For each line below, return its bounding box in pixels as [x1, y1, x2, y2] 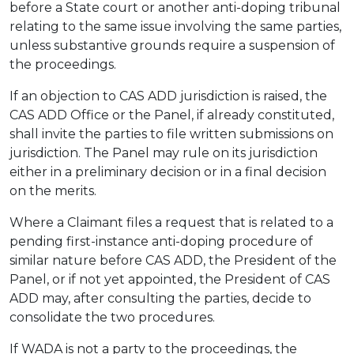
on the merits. [9, 183, 96, 198]
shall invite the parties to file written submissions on [9, 126, 333, 141]
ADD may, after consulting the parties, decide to [9, 291, 311, 306]
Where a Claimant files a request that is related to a [9, 215, 333, 230]
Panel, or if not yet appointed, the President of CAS [9, 272, 330, 287]
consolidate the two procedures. [9, 310, 215, 325]
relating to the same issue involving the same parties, [9, 19, 341, 34]
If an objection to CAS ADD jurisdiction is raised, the [9, 88, 327, 104]
